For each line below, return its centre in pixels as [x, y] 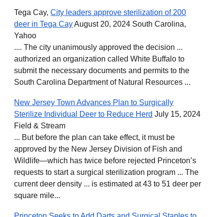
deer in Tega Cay [44, 24]
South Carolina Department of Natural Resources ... [102, 82]
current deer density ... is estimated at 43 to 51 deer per [108, 184]
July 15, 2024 [177, 114]
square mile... [38, 195]
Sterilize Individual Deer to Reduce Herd [84, 114]
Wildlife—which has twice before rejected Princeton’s [105, 160]
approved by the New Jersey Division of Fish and [98, 149]
